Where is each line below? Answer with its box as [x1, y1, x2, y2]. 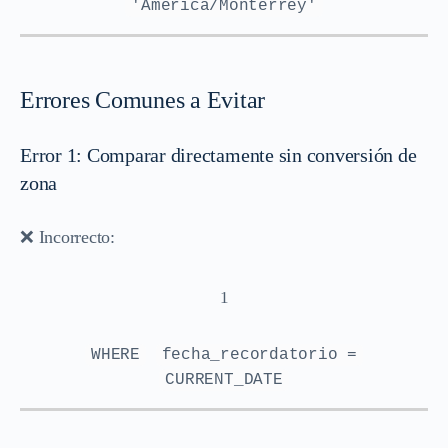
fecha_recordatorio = [161, 345, 357, 364]
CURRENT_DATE [165, 370, 283, 389]
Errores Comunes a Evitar [20, 86, 266, 113]
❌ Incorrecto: [20, 226, 115, 247]
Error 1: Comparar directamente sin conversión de [20, 143, 417, 166]
